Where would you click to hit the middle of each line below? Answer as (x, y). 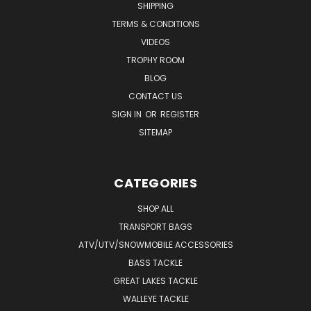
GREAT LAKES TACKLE (155, 281)
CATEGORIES (155, 183)
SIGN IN (128, 115)
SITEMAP (155, 133)
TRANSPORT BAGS (155, 227)
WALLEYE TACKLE (155, 299)
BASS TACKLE (155, 263)
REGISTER (180, 115)
